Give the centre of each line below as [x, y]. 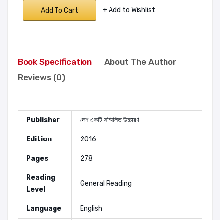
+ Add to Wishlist [129, 10]
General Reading [106, 183]
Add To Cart [59, 11]
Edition [39, 139]
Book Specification [55, 62]
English [91, 208]
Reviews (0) [41, 77]
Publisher [43, 120]
